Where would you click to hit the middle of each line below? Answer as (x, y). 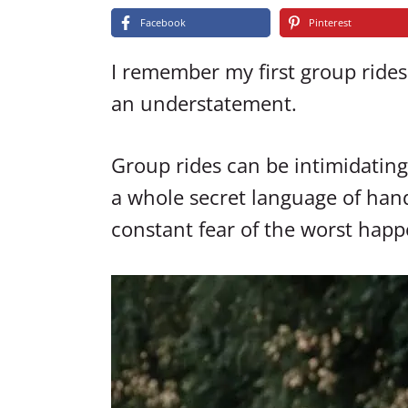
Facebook (163, 22)
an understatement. (204, 103)
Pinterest (330, 22)
